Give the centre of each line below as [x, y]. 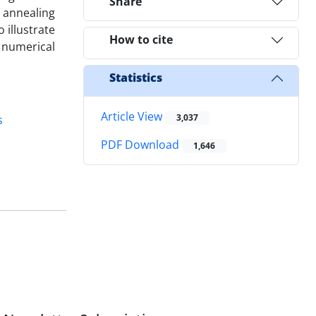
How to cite [141, 40]
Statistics [136, 78]
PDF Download [141, 145]
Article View [133, 116]
